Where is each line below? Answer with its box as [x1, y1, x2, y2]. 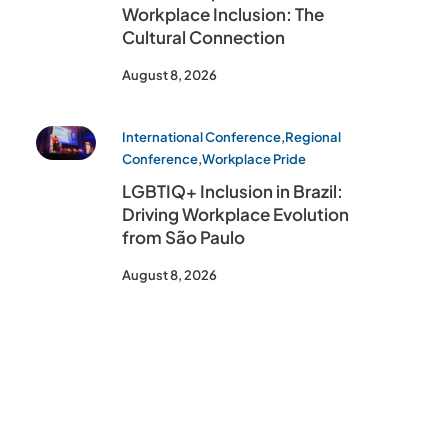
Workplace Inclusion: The [122, 3, 324, 25]
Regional [285, 129, 341, 145]
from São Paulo [122, 226, 245, 248]
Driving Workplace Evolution [122, 203, 349, 225]
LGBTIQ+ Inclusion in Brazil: [122, 180, 343, 202]
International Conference [122, 129, 281, 145]
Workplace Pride [202, 151, 306, 167]
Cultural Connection [122, 26, 285, 48]
